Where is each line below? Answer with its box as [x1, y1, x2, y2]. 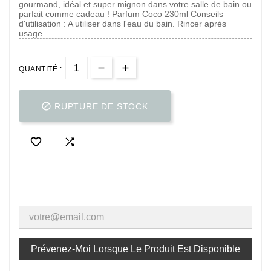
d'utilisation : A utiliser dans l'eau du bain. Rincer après [19, 19, 226, 28]
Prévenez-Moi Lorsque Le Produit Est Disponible [31, 244, 240, 255]
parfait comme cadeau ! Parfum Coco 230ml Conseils [19, 9, 223, 19]
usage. [19, 28, 45, 38]
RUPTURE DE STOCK [54, 102, 148, 112]
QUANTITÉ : [19, 65, 62, 73]
